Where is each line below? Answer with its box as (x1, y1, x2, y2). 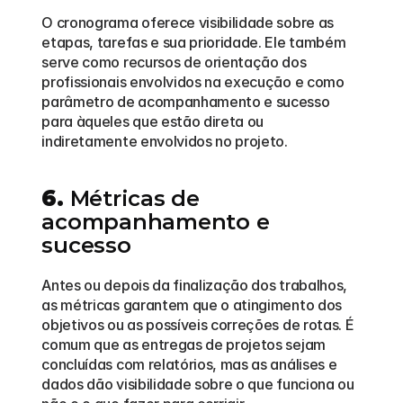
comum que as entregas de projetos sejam (41, 336, 326, 354)
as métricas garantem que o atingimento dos (41, 296, 342, 314)
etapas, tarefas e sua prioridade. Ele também (41, 33, 346, 51)
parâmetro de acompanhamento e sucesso (41, 93, 330, 111)
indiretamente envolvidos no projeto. (41, 132, 295, 150)
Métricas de (63, 185, 200, 211)
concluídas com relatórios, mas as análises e (41, 355, 337, 373)
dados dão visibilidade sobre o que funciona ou (41, 375, 354, 393)
